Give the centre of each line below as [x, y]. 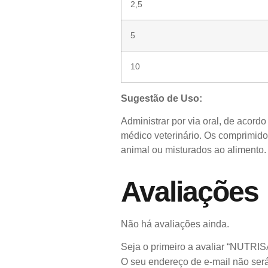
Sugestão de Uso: [162, 98]
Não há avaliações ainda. [175, 224]
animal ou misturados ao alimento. [194, 150]
